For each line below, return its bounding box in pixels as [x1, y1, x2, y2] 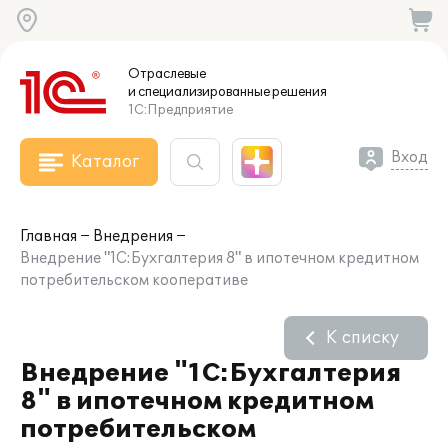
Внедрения [93, 228, 173, 245]
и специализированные [128, 84, 270, 100]
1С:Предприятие [128, 102, 233, 118]
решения [270, 84, 327, 100]
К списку [326, 328, 399, 348]
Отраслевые [128, 66, 206, 82]
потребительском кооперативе [20, 272, 248, 289]
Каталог [71, 152, 139, 172]
